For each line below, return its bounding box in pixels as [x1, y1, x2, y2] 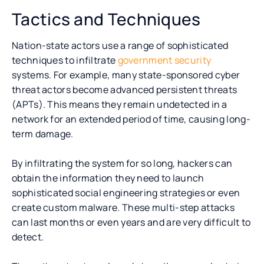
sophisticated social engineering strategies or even [12, 186, 240, 199]
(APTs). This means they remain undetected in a [12, 97, 227, 111]
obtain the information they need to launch [12, 171, 204, 184]
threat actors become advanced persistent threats [12, 82, 237, 96]
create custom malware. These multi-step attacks [12, 200, 235, 214]
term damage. [12, 127, 74, 140]
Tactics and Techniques [12, 7, 201, 30]
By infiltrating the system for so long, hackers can [12, 156, 233, 170]
